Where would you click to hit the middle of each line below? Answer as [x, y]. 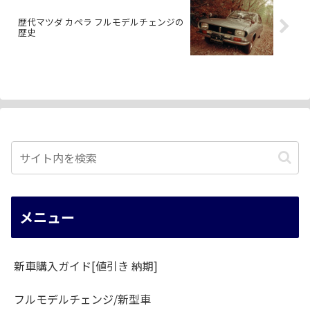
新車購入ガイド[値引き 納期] [86, 266]
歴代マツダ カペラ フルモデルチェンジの [101, 21]
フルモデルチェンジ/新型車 [82, 299]
